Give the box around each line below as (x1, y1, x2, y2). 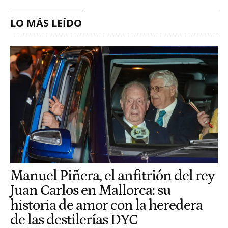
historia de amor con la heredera (10, 196, 203, 214)
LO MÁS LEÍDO (10, 16, 82, 31)
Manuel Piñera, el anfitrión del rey (10, 167, 215, 184)
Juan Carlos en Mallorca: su (10, 182, 171, 199)
